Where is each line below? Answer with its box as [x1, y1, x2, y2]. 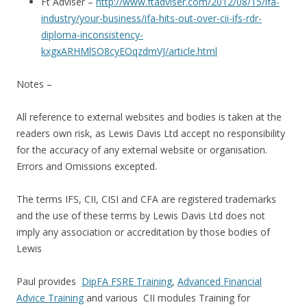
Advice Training [16, 291, 84, 305]
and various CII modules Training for [84, 291, 250, 305]
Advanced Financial [177, 275, 262, 288]
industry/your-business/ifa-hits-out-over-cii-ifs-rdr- [41, 12, 262, 25]
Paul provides [16, 275, 82, 288]
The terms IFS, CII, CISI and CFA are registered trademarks [16, 193, 276, 206]
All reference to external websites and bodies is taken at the [16, 110, 282, 124]
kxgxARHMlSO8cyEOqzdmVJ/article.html [41, 45, 217, 58]
